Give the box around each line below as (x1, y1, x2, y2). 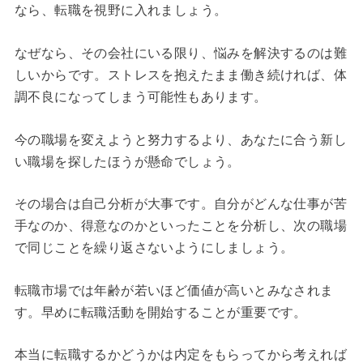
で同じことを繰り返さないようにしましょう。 (14, 241, 294, 255)
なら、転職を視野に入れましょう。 (14, 3, 228, 18)
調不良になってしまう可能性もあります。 (14, 90, 267, 105)
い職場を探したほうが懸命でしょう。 (14, 154, 241, 169)
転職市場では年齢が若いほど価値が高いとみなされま (14, 283, 334, 297)
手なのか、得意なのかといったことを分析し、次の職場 (14, 219, 347, 233)
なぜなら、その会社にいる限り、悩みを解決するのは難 (14, 46, 347, 61)
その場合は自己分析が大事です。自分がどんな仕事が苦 (14, 197, 347, 211)
